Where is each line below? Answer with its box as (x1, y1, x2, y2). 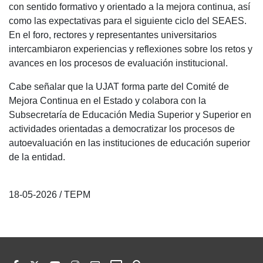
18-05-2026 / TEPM (9, 190, 90, 200)
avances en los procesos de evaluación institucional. (9, 58, 228, 68)
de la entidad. (9, 152, 68, 162)
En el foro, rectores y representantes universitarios (9, 30, 217, 40)
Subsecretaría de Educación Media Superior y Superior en (9, 110, 251, 120)
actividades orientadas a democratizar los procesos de (9, 124, 235, 134)
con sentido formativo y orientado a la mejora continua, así (9, 2, 250, 12)
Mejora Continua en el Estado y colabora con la (9, 96, 206, 106)
